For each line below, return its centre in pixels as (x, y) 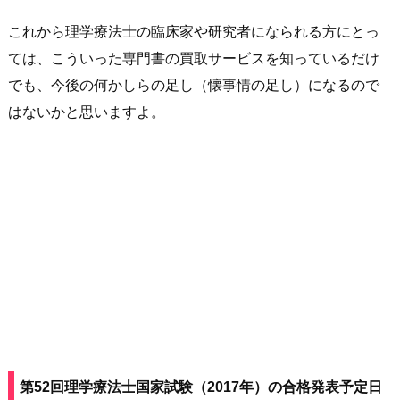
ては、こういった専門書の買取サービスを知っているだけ (194, 58)
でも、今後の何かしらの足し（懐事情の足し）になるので (194, 85)
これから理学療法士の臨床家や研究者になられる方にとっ (194, 31)
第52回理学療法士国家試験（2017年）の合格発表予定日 (201, 387)
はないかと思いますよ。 (87, 112)
